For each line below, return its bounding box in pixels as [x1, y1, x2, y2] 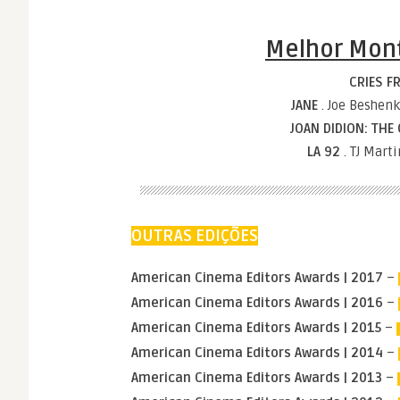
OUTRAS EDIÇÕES [131, 226, 258, 246]
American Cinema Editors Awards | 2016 [131, 295, 383, 311]
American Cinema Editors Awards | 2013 [131, 370, 382, 386]
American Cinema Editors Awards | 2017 [131, 270, 383, 286]
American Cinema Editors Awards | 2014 [131, 345, 383, 361]
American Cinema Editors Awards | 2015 [131, 320, 381, 336]
